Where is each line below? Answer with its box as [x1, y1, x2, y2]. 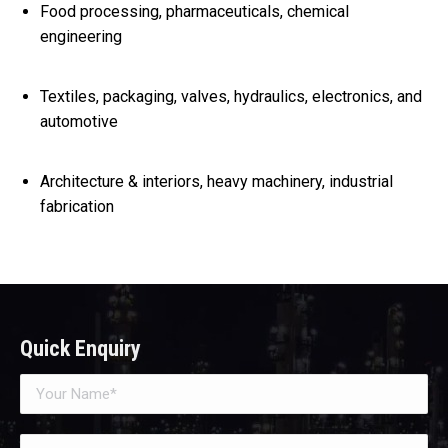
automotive [40, 111, 118, 131]
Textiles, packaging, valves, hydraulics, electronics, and [40, 86, 422, 106]
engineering [40, 26, 122, 46]
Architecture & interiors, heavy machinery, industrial [40, 171, 393, 191]
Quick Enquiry [20, 335, 141, 361]
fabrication [40, 196, 114, 216]
